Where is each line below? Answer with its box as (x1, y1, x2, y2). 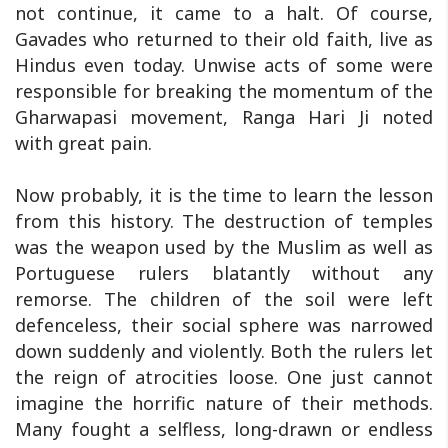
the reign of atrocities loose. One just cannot (15, 364, 433, 389)
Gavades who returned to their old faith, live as (15, 26, 433, 51)
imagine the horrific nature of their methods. (15, 390, 433, 415)
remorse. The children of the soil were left (15, 286, 433, 311)
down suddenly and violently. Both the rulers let (15, 338, 433, 363)
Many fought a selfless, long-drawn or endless (15, 416, 433, 441)
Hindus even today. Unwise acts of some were (15, 52, 433, 77)
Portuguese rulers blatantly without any (15, 260, 433, 285)
